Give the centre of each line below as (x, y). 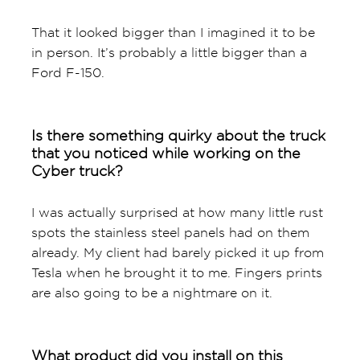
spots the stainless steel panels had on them (170, 232)
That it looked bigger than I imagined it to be (173, 32)
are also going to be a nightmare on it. (151, 292)
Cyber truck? (77, 170)
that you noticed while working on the (166, 153)
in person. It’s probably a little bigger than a (169, 52)
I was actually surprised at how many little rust (177, 212)
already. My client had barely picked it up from (177, 252)
